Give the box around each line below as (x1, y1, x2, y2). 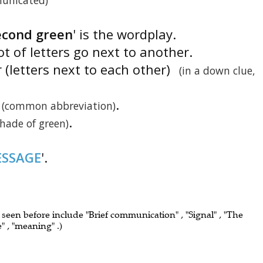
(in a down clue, (178, 63, 255, 77)
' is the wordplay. (73, 25, 176, 43)
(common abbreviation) (1, 99, 116, 113)
